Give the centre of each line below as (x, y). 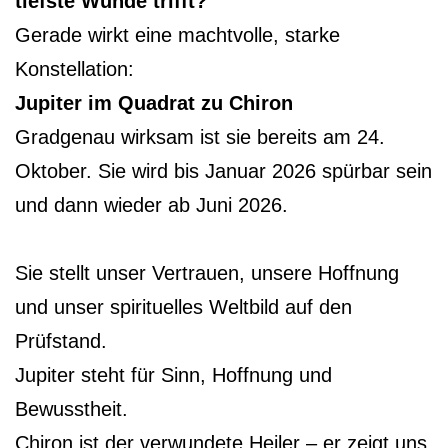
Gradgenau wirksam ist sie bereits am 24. (200, 136)
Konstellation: (77, 68)
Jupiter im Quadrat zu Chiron (154, 102)
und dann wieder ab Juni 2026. (151, 204)
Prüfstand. (61, 340)
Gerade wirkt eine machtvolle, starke (177, 34)
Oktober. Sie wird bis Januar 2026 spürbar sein (223, 170)
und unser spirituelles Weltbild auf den (183, 306)
